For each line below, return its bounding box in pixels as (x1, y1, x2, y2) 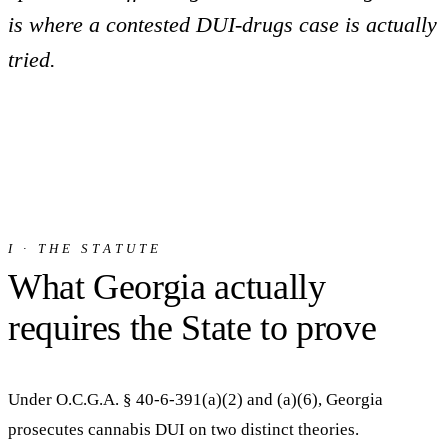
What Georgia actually (8, 266, 326, 307)
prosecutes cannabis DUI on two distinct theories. (8, 419, 359, 439)
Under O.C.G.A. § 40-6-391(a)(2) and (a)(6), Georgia (8, 389, 383, 409)
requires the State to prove (8, 307, 377, 348)
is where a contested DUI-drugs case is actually (8, 11, 437, 37)
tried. (8, 46, 56, 72)
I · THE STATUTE (8, 241, 163, 257)
